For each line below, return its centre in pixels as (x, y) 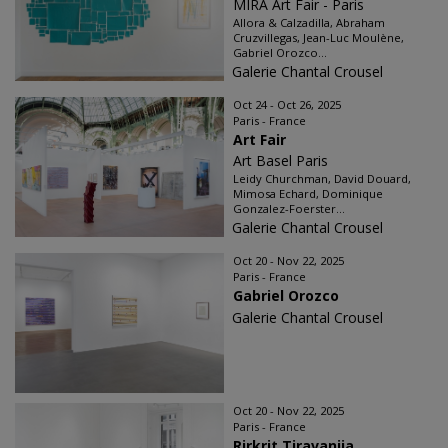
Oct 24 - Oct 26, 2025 (287, 104)
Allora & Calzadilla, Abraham (309, 22)
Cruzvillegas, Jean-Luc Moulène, (318, 37)
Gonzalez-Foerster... (289, 208)
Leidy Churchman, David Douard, (322, 178)
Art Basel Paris (280, 160)
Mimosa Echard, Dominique (308, 193)
